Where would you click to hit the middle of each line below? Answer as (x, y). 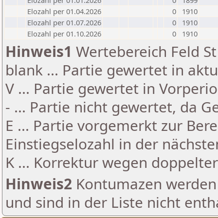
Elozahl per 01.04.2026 (64, 11)
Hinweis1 (39, 51)
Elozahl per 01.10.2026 (64, 34)
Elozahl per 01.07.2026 (64, 22)
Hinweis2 (39, 184)
